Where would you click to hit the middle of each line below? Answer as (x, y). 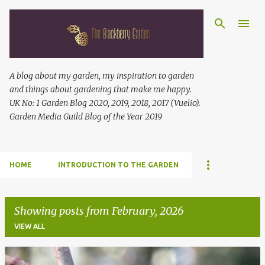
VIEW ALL (30, 226)
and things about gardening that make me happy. (101, 89)
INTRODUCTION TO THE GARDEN (118, 165)
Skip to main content (132, 15)
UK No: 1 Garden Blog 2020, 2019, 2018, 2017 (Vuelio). (105, 103)
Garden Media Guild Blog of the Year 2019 (86, 117)
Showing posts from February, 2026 (99, 211)
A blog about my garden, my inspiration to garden (102, 76)
